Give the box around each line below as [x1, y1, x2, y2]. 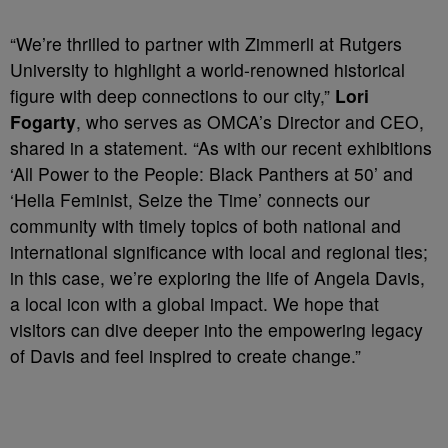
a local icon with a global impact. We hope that [10, 291, 379, 316]
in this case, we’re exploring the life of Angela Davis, [10, 265, 425, 290]
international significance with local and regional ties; [10, 239, 428, 264]
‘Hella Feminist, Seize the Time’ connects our [10, 187, 370, 212]
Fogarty [10, 109, 76, 134]
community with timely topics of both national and [10, 213, 401, 238]
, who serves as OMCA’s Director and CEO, [76, 109, 424, 134]
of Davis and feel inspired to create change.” [10, 343, 361, 368]
